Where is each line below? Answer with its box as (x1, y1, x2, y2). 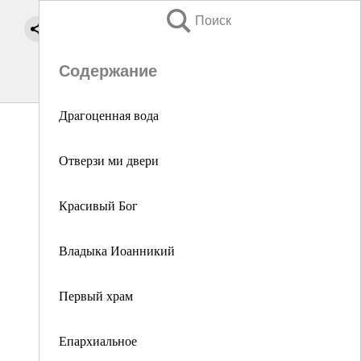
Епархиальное (59, 332, 137, 349)
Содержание (59, 62, 157, 80)
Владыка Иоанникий (59, 242, 175, 259)
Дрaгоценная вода (59, 106, 159, 123)
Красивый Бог (59, 197, 138, 214)
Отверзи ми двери (59, 151, 159, 168)
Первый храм (59, 287, 133, 304)
